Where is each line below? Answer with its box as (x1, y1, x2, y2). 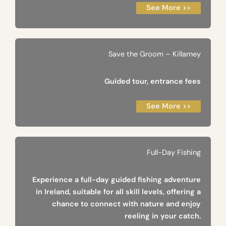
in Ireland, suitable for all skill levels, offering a (36, 187, 201, 197)
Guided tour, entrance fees (104, 77, 201, 87)
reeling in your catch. (125, 211, 201, 221)
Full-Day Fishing (147, 148, 201, 158)
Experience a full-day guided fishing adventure (32, 175, 201, 185)
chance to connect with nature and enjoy (52, 199, 201, 209)
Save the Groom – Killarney (108, 49, 201, 60)
